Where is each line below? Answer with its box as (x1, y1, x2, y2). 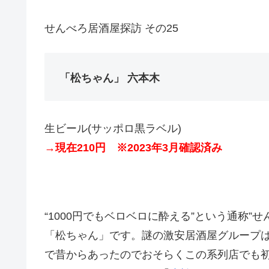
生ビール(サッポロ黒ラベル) (44, 122, 181, 134)
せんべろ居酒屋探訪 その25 (44, 22, 178, 34)
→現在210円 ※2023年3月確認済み (44, 142, 222, 154)
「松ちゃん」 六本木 (59, 71, 160, 84)
